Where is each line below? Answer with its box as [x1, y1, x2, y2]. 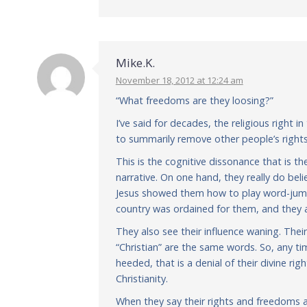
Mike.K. [115, 55, 155, 71]
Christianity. [115, 272, 168, 285]
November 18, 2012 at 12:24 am [115, 74, 243, 86]
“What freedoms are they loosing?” [115, 94, 273, 107]
